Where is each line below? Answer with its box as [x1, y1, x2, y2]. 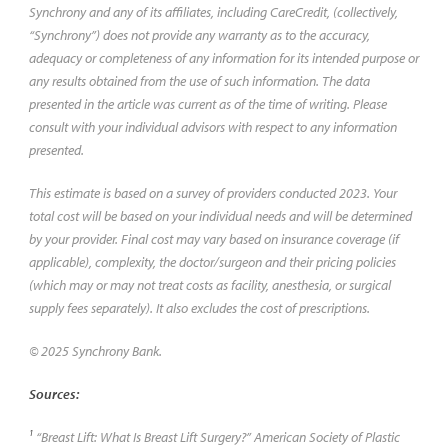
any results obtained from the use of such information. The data [28, 71, 370, 90]
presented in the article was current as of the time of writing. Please [28, 94, 387, 113]
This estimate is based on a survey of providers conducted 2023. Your [28, 183, 397, 202]
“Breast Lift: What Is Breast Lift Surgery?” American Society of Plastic [32, 427, 400, 446]
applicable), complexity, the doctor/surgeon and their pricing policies [28, 252, 396, 271]
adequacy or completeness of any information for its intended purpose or [28, 48, 419, 67]
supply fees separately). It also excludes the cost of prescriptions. [28, 298, 370, 317]
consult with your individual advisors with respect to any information [28, 117, 397, 136]
